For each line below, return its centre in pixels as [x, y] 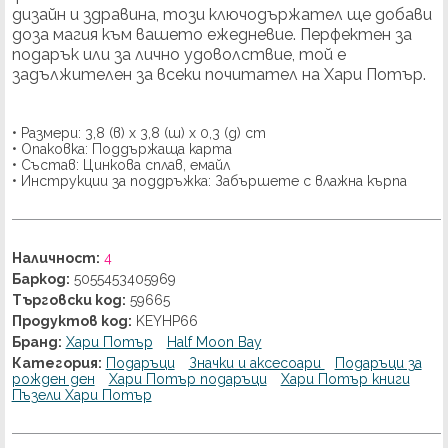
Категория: [56, 363]
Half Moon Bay [214, 342]
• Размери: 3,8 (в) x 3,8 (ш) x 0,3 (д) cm [138, 133]
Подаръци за [378, 363]
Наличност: [55, 258]
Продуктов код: [71, 321]
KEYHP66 [164, 321]
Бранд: [36, 342]
